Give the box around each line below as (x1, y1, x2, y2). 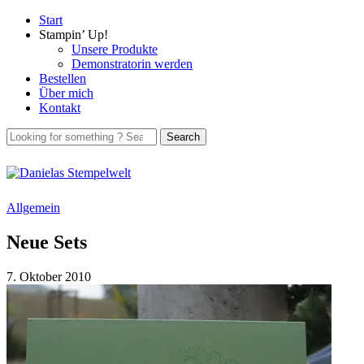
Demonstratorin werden (71, 57, 193, 71)
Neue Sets (6, 231, 87, 253)
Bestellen (39, 71, 86, 85)
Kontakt (39, 101, 80, 115)
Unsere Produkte (71, 42, 158, 56)
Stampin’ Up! (39, 28, 108, 41)
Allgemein (6, 201, 60, 214)
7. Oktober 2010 (6, 269, 91, 284)
